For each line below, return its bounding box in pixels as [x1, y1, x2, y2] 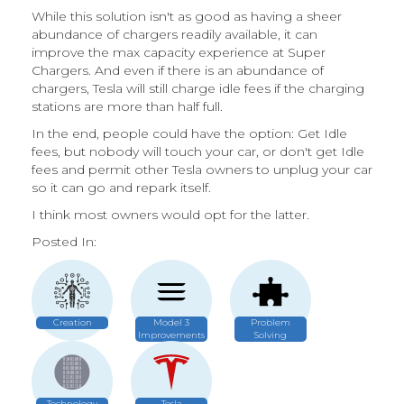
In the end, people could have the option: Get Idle [32, 125, 347, 142]
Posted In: [32, 234, 96, 251]
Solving [254, 329, 287, 342]
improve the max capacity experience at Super [32, 44, 326, 61]
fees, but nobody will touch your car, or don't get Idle [32, 143, 364, 161]
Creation [52, 317, 92, 329]
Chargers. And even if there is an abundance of [32, 62, 324, 79]
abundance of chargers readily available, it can [32, 26, 317, 43]
